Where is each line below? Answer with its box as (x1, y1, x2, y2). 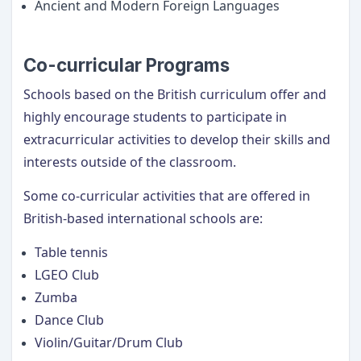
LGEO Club (35, 266, 102, 284)
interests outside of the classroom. (23, 153, 236, 171)
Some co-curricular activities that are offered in (23, 187, 310, 205)
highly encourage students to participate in (23, 108, 287, 126)
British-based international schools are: (23, 210, 263, 227)
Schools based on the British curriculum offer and (23, 85, 326, 103)
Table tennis (35, 243, 111, 261)
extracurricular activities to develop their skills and (23, 131, 330, 148)
